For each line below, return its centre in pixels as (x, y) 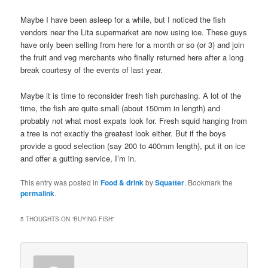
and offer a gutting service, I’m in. (79, 158)
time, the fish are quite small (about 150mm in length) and (121, 108)
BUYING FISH (93, 219)
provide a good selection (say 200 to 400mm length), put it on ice (133, 145)
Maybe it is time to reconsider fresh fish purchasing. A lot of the (131, 95)
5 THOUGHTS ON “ (47, 219)
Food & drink (122, 182)
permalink (38, 193)
